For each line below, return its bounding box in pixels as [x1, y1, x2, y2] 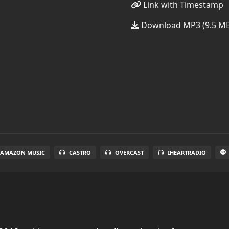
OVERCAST [115, 149, 144, 156]
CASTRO [69, 149, 91, 156]
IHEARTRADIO [168, 149, 207, 156]
